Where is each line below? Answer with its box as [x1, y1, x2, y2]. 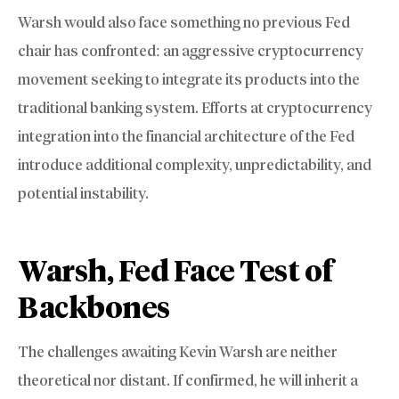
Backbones [18, 290, 170, 326]
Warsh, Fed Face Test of [18, 254, 333, 289]
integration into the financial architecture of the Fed [18, 127, 354, 146]
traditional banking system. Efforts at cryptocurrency [18, 99, 372, 118]
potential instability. [18, 184, 149, 203]
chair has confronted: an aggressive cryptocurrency [18, 42, 363, 61]
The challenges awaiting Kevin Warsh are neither [18, 343, 338, 362]
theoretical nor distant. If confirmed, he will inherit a [18, 371, 358, 390]
